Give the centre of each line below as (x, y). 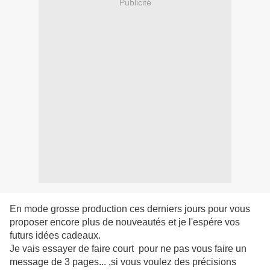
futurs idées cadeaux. (55, 236)
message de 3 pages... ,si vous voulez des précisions (123, 262)
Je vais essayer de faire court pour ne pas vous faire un (128, 249)
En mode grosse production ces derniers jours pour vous (130, 209)
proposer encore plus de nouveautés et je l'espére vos (125, 222)
